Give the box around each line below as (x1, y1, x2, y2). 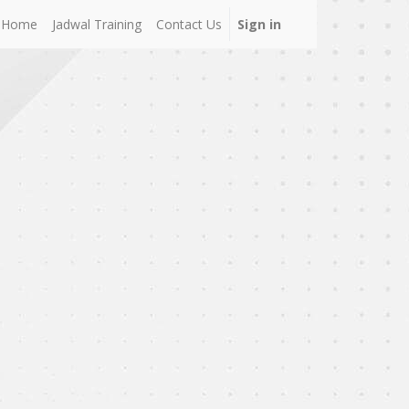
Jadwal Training (52, 16, 142, 33)
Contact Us (156, 16, 223, 33)
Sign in (237, 16, 282, 33)
